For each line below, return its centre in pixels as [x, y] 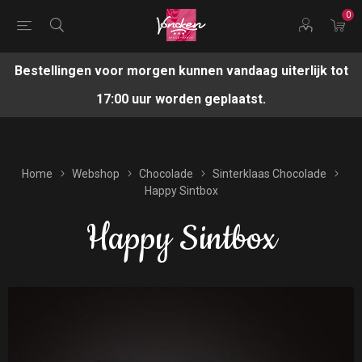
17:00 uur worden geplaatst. [181, 99]
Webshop [95, 174]
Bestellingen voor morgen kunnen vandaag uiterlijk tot [181, 71]
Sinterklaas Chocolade [269, 174]
